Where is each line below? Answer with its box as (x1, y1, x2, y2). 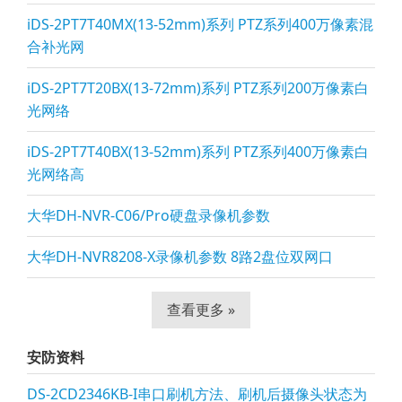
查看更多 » (167, 300, 235, 319)
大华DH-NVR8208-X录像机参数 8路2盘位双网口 (27, 247, 333, 267)
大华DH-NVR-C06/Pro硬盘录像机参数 (27, 205, 270, 225)
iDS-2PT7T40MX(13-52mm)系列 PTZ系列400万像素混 (27, 14, 373, 34)
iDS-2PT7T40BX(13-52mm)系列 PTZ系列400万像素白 (27, 142, 369, 162)
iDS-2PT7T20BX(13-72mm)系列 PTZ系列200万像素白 (27, 78, 369, 98)
